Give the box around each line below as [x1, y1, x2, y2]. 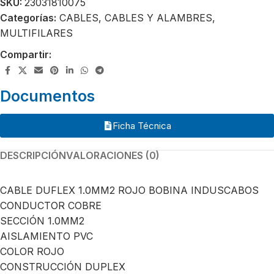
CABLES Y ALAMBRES [105, 12, 212, 24]
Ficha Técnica [112, 120, 171, 131]
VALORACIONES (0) [66, 149, 160, 161]
